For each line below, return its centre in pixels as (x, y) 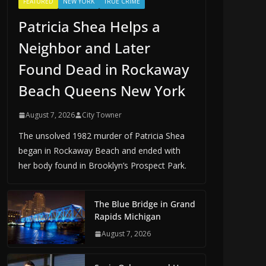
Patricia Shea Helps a (89, 27)
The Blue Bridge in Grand (145, 204)
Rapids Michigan (128, 217)
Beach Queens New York (102, 91)
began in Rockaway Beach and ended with (99, 151)
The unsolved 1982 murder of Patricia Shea (102, 136)
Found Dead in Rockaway (104, 69)
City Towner (102, 115)
